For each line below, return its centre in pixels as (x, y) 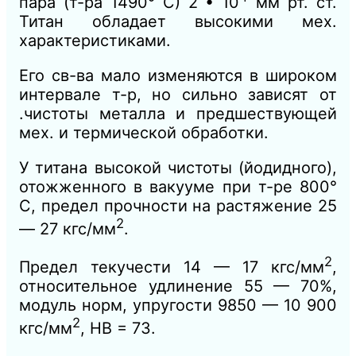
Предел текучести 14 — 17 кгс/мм (172, 267)
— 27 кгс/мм (68, 228)
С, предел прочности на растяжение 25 (178, 205)
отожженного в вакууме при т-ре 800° (178, 186)
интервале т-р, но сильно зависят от (178, 94)
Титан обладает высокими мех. (178, 21)
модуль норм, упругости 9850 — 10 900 (178, 305)
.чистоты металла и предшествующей (178, 113)
